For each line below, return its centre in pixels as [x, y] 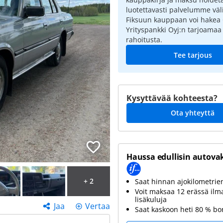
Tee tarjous [193, 55]
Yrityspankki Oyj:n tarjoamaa [174, 30]
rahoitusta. [144, 40]
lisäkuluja [151, 199]
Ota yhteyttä [193, 113]
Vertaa [98, 206]
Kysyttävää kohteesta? [172, 98]
